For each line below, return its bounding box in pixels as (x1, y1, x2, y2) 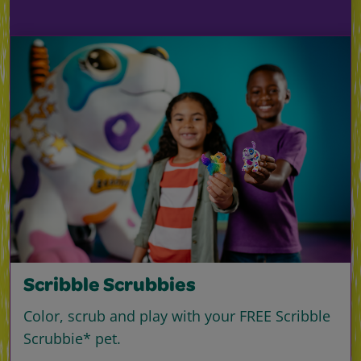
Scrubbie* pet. (23, 329, 121, 349)
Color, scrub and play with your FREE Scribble (23, 306, 330, 326)
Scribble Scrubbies (23, 277, 196, 297)
